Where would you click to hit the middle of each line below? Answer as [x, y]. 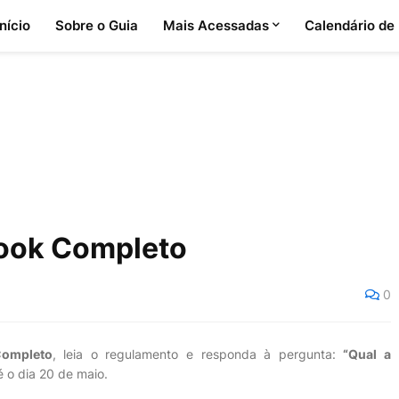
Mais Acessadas [216, 25]
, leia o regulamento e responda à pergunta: [198, 354]
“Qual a [367, 354]
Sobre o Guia [96, 25]
